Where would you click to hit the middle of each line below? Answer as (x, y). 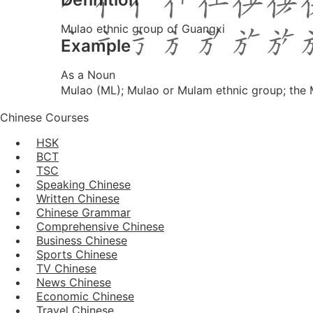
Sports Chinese (77, 254)
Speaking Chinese (83, 184)
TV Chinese (66, 268)
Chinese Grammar (83, 212)
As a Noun (88, 74)
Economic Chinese (85, 296)
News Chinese (74, 282)
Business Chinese (82, 240)
